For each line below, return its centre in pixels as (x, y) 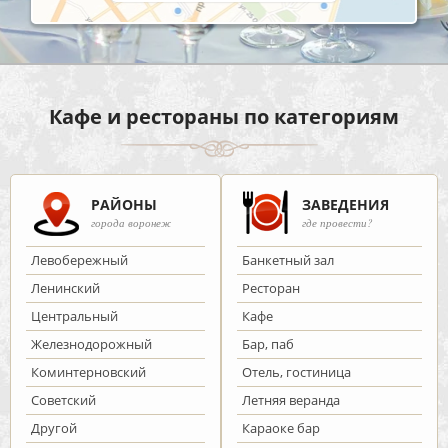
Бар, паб (267, 344)
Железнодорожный (91, 344)
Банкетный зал (287, 260)
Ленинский (65, 288)
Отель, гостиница (296, 372)
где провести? (337, 222)
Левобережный (79, 260)
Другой (54, 428)
